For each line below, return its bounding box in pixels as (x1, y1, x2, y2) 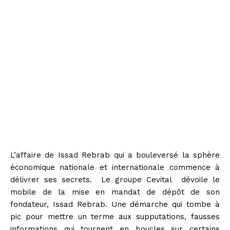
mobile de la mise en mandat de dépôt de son (10, 187, 220, 197)
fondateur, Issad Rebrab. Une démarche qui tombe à (10, 199, 220, 209)
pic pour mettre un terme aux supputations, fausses (10, 212, 220, 221)
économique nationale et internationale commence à (10, 162, 220, 172)
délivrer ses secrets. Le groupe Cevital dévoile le (10, 175, 220, 184)
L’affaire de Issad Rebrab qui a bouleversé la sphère (10, 150, 220, 160)
